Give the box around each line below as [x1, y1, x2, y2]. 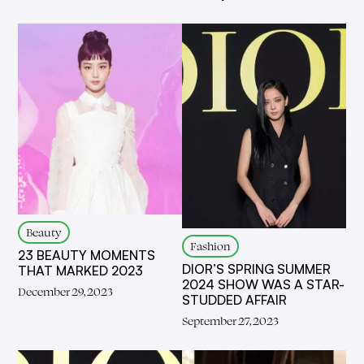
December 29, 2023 [18, 283, 114, 299]
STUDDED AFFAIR [182, 291, 287, 308]
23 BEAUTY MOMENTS [18, 246, 156, 263]
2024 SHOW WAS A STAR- [182, 275, 344, 292]
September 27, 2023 [182, 312, 279, 328]
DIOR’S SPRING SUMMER [182, 260, 331, 277]
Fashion [190, 237, 231, 253]
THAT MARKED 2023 [18, 262, 144, 279]
